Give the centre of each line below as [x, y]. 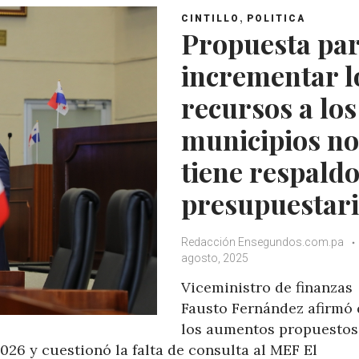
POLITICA [276, 18]
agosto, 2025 [215, 258]
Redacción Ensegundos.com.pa [262, 242]
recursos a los [269, 107]
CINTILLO [210, 18]
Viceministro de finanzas [267, 287]
